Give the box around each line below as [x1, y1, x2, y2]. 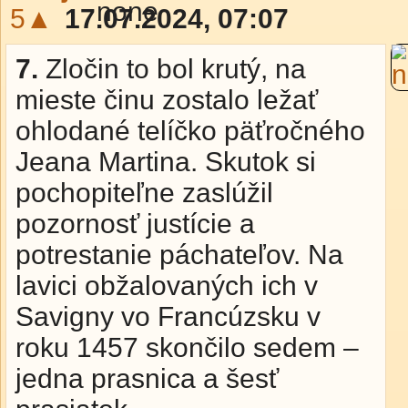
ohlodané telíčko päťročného [15, 116, 365, 146]
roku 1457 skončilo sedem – [15, 332, 359, 362]
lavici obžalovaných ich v [15, 270, 318, 301]
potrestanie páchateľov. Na [15, 240, 343, 270]
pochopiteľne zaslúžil [15, 178, 273, 208]
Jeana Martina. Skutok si [15, 147, 316, 177]
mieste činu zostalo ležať [15, 85, 318, 115]
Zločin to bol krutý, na [46, 54, 306, 84]
